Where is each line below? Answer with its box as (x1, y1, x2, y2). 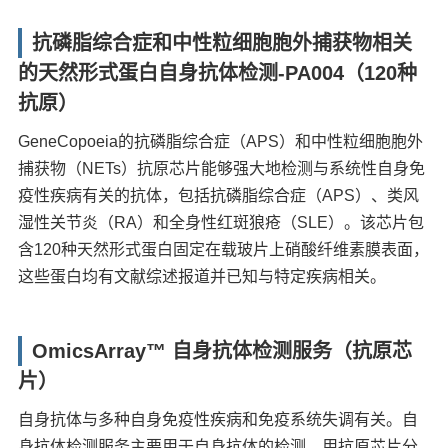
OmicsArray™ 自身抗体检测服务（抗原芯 (32, 339, 413, 362)
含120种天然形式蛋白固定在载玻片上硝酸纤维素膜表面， (18, 240, 430, 258)
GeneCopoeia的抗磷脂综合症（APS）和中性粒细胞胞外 (18, 132, 424, 150)
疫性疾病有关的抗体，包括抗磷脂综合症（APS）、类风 (18, 186, 420, 204)
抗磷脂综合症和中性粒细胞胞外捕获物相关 (32, 31, 413, 54)
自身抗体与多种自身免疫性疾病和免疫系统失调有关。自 (18, 410, 419, 428)
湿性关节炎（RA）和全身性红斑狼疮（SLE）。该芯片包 (18, 213, 425, 231)
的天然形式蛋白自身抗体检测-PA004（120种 (18, 61, 418, 84)
